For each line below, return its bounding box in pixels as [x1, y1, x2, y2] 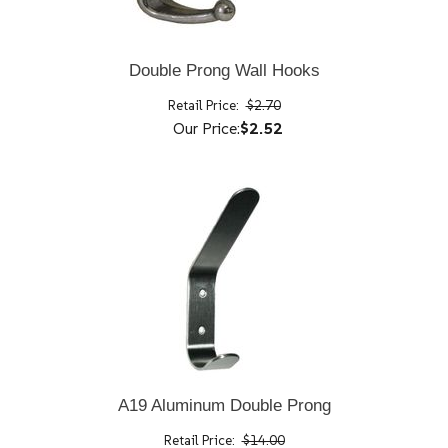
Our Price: [172, 117, 240, 138]
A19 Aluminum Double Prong [117, 395, 331, 415]
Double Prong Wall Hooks [128, 60, 320, 80]
